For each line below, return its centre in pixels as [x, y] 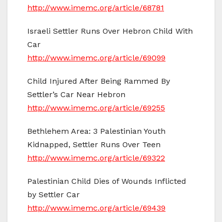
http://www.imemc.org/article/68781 [96, 7]
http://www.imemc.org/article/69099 [96, 57]
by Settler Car [54, 194]
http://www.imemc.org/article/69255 [96, 108]
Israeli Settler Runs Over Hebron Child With [110, 31]
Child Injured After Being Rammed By [99, 81]
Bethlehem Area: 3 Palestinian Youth [96, 131]
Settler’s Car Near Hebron [76, 94]
